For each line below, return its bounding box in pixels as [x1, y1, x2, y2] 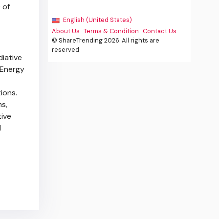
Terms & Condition [84, 27, 139, 36]
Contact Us [143, 27, 177, 36]
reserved [52, 45, 80, 54]
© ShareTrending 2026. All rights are [52, 36, 160, 45]
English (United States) [62, 16, 132, 24]
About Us [52, 27, 80, 36]
